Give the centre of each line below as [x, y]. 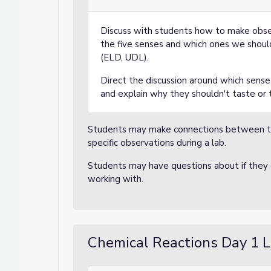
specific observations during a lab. [158, 143]
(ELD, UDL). [127, 57]
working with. [117, 179]
